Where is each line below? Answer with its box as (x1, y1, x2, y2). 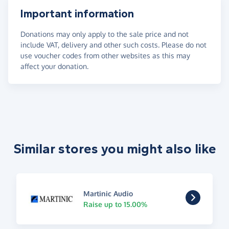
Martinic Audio (83, 189, 133, 198)
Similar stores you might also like (13, 141, 216, 157)
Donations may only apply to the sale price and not (20, 29, 189, 38)
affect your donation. (20, 61, 88, 71)
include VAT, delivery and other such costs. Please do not (20, 40, 207, 49)
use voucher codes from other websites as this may (20, 51, 190, 60)
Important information (20, 7, 134, 20)
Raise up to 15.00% (83, 199, 147, 209)
